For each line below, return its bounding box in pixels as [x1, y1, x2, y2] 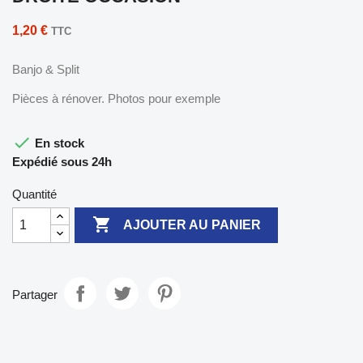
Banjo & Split [12, 62, 79, 76]
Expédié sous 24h [12, 154, 112, 169]
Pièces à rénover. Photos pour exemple [12, 91, 220, 105]
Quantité [12, 186, 57, 201]
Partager [12, 288, 58, 302]
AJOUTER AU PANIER [122, 218, 261, 233]
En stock [32, 135, 84, 150]
